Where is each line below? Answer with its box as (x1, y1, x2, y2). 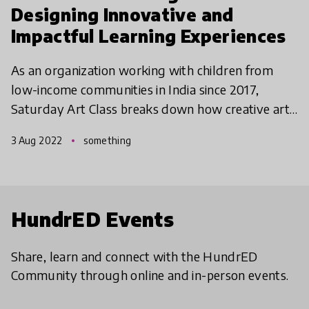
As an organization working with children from (11, 61, 274, 78)
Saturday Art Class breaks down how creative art (11, 100, 290, 117)
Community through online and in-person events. (11, 266, 289, 283)
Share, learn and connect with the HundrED (11, 248, 258, 264)
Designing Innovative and (11, 3, 234, 25)
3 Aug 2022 (11, 134, 65, 146)
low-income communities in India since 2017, (11, 81, 259, 97)
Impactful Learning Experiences (11, 25, 286, 46)
